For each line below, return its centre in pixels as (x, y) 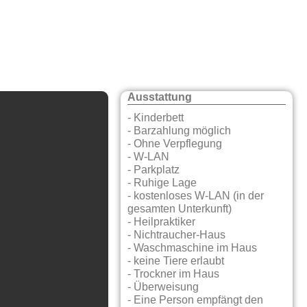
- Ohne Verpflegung (175, 144)
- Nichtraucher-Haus (177, 235)
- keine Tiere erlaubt (176, 261)
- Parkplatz (154, 170)
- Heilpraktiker (162, 222)
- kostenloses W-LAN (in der (196, 196)
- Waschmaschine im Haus (193, 248)
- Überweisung (163, 287)
